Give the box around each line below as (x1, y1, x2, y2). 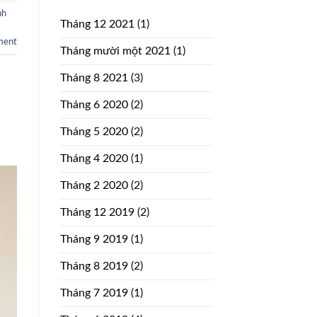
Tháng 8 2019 (59, 260, 128, 272)
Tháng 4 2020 (59, 152, 128, 164)
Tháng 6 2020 (59, 98, 128, 110)
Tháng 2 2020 (59, 179, 128, 191)
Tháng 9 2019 (59, 233, 128, 245)
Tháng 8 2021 (59, 71, 128, 83)
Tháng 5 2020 (59, 125, 128, 137)
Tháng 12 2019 (59, 206, 134, 218)
